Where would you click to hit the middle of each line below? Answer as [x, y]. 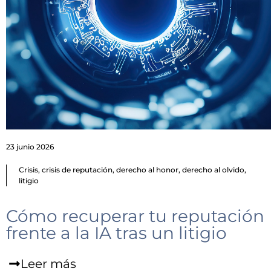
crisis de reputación [77, 170]
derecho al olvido [213, 170]
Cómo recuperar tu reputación [135, 216]
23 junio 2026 [30, 147]
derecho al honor [147, 170]
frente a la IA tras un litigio [116, 233]
